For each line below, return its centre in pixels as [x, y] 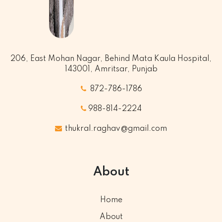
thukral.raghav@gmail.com [115, 129]
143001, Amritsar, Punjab [111, 69]
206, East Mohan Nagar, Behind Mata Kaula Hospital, [111, 59]
